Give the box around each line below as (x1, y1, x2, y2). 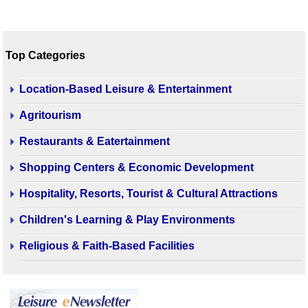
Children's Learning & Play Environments (19, 213, 235, 225)
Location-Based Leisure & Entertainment (19, 82, 232, 95)
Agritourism (19, 109, 81, 121)
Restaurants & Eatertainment (19, 135, 170, 147)
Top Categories (5, 49, 85, 62)
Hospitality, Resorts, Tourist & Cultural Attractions (19, 187, 278, 199)
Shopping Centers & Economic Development (19, 161, 254, 173)
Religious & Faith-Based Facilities (19, 239, 195, 252)
